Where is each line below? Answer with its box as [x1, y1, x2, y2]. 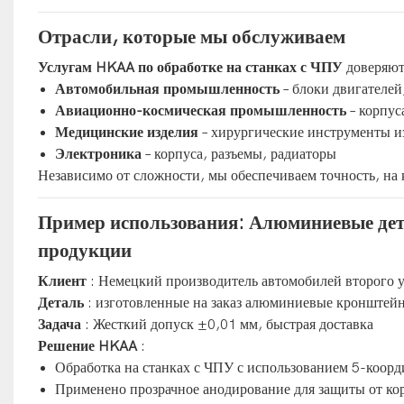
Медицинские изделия [55, 124, 199, 141]
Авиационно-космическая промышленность [55, 102, 347, 119]
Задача [37, 316, 81, 333]
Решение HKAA [37, 337, 137, 354]
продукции [37, 239, 132, 262]
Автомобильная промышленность [55, 80, 280, 97]
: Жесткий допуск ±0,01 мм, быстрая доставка [80, 316, 373, 333]
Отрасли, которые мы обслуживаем [37, 25, 345, 48]
